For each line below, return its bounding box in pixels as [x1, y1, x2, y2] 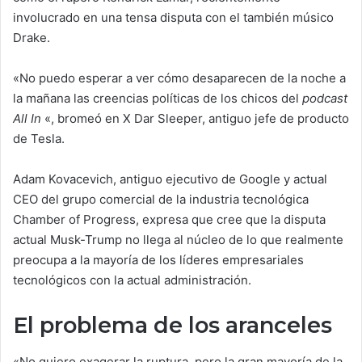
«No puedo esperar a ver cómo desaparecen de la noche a [13, 70, 346, 86]
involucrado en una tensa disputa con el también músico [13, 10, 334, 25]
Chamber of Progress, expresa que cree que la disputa [13, 212, 326, 227]
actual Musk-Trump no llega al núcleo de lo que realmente [13, 232, 343, 247]
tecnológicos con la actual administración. [13, 272, 251, 288]
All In [13, 111, 41, 126]
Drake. [13, 30, 50, 45]
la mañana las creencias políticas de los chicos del [13, 90, 302, 106]
